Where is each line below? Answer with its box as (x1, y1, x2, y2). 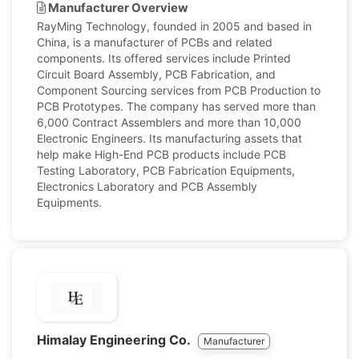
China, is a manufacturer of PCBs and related (37, 35, 272, 49)
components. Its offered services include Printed (37, 51, 291, 65)
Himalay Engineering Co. (37, 332, 193, 348)
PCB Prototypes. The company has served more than (37, 99, 316, 113)
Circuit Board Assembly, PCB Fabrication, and (37, 67, 276, 81)
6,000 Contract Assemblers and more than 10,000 (37, 115, 301, 129)
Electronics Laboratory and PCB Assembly (37, 179, 257, 193)
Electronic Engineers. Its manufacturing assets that (37, 131, 302, 145)
